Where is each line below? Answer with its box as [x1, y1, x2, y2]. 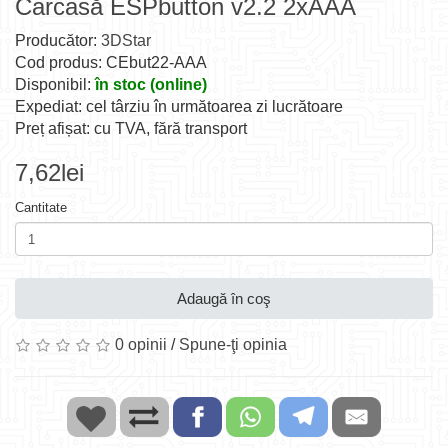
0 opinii [115, 336, 167, 353]
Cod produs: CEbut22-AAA [15, 54, 207, 71]
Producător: [15, 32, 101, 49]
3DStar [101, 32, 151, 49]
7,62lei [15, 159, 84, 186]
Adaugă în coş [177, 290, 271, 307]
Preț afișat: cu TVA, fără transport [15, 120, 247, 137]
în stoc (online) [95, 76, 207, 93]
